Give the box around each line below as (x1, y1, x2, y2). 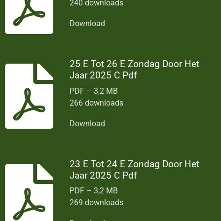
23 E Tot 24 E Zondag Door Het (70, 158, 200, 170)
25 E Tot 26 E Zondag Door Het (70, 58, 200, 70)
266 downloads (70, 98, 124, 108)
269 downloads (70, 197, 124, 207)
